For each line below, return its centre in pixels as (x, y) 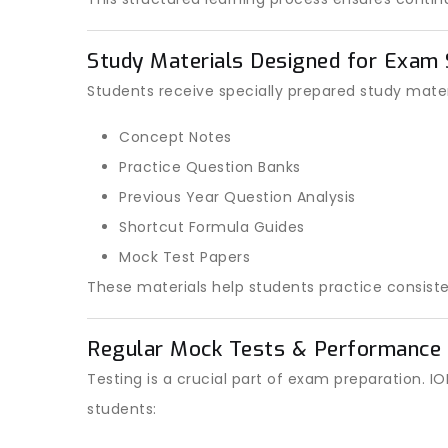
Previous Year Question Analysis (237, 197)
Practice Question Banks (210, 167)
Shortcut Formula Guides (212, 227)
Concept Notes (175, 137)
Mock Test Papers (184, 257)
